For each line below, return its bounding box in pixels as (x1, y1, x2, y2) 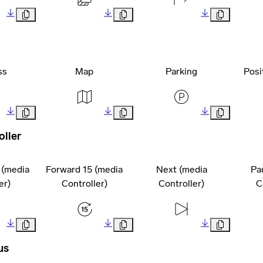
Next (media (156, 163, 207, 175)
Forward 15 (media (46, 163, 123, 175)
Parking (166, 65, 198, 77)
